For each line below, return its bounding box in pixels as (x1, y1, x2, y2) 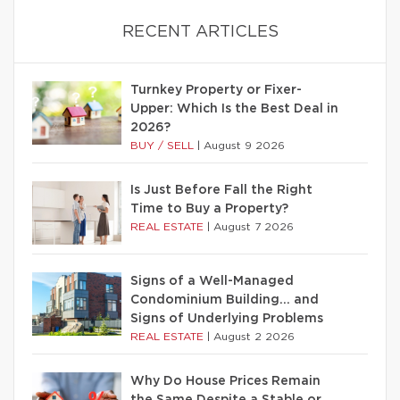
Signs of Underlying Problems (130, 312, 323, 325)
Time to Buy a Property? (130, 202, 288, 215)
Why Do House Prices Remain (130, 374, 321, 387)
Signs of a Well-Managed (130, 274, 294, 287)
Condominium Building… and (130, 293, 319, 306)
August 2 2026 (213, 330, 295, 342)
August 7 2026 (213, 221, 294, 232)
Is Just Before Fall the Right (130, 183, 312, 196)
